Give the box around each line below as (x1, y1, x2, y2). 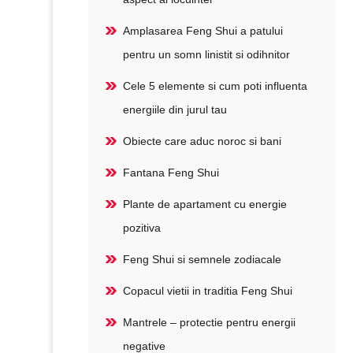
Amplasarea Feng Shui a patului (123, 24, 284, 37)
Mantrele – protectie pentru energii (123, 316, 296, 329)
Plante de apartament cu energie (123, 198, 288, 210)
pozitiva (123, 221, 162, 234)
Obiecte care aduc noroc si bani (123, 135, 282, 147)
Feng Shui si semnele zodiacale (123, 253, 282, 266)
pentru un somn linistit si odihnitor (123, 48, 291, 61)
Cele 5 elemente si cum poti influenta (123, 80, 308, 92)
